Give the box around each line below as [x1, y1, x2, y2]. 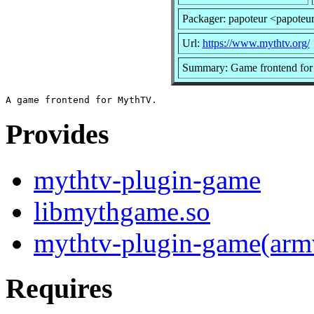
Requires [6, 272, 113, 304]
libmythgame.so [34, 196, 210, 227]
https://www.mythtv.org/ [202, 36, 310, 49]
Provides [6, 118, 109, 151]
